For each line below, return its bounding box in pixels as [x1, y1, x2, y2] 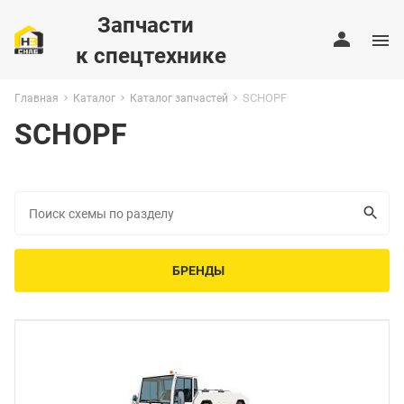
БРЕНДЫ [172, 262, 225, 279]
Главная [14, 90, 59, 105]
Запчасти [75, 10, 194, 39]
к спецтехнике [75, 41, 226, 69]
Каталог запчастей [130, 90, 228, 105]
